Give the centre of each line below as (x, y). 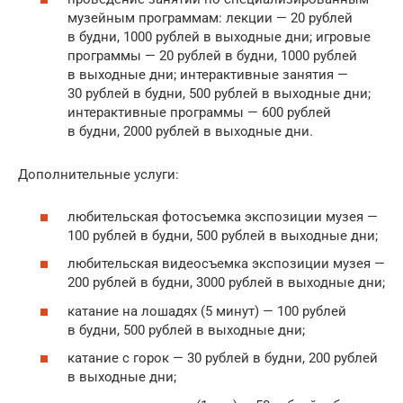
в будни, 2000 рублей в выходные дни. (190, 132)
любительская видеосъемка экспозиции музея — (226, 264)
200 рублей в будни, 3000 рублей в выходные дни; (226, 283)
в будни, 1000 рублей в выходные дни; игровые (219, 37)
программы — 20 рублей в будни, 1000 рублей (212, 56)
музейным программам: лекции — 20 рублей (210, 18)
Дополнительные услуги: (99, 175)
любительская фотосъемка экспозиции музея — (223, 216)
